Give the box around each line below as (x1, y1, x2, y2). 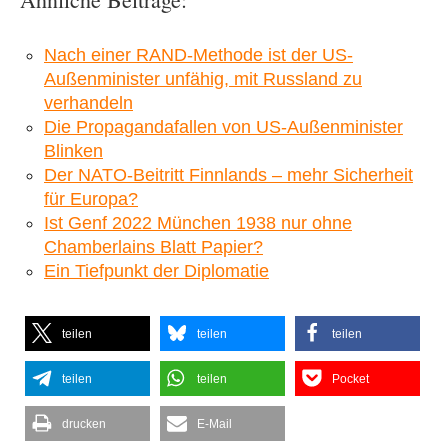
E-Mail (197, 416, 232, 431)
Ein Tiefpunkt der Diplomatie (44, 260, 269, 281)
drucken (62, 416, 106, 431)
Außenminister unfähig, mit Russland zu (44, 68, 362, 89)
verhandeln (44, 92, 133, 113)
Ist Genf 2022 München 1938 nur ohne (44, 212, 352, 233)
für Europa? (44, 188, 138, 209)
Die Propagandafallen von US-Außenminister (44, 116, 403, 137)
